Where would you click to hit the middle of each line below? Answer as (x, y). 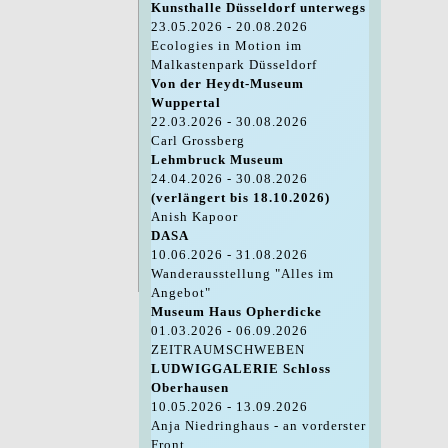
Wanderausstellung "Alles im (242, 274)
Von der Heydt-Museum (227, 84)
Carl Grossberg (197, 141)
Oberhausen (189, 388)
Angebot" (180, 293)
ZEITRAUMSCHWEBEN (227, 350)
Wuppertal (185, 103)
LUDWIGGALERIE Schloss (240, 369)
